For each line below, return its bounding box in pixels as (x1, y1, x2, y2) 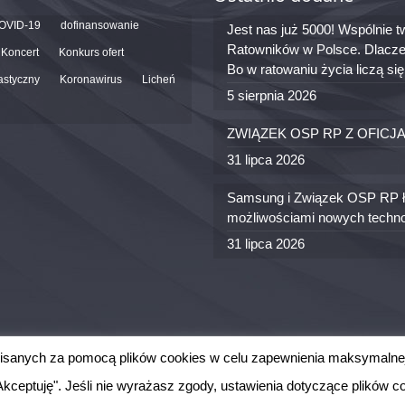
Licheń (142, 73, 176, 87)
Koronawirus (60, 73, 123, 87)
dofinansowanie (61, 19, 140, 33)
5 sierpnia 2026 (227, 88, 317, 104)
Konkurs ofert (59, 46, 125, 60)
